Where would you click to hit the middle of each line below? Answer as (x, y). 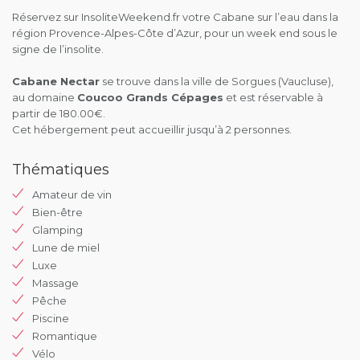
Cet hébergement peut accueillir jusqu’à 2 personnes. (152, 129)
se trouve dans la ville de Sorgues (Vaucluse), (217, 81)
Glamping (57, 230)
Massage (55, 283)
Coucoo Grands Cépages (150, 97)
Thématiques (61, 170)
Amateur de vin (72, 194)
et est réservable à (273, 97)
